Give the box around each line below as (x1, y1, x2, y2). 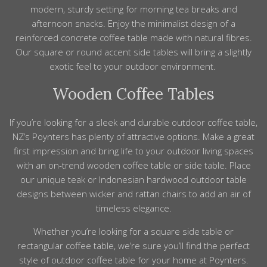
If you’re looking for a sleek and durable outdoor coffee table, (10, 116, 257, 129)
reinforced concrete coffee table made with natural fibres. (15, 32, 252, 44)
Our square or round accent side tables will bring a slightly (15, 46, 252, 58)
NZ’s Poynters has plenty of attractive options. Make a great (13, 131, 254, 143)
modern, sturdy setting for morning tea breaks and (30, 3, 237, 15)
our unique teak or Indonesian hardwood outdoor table (20, 173, 247, 186)
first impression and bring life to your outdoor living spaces (14, 145, 253, 157)
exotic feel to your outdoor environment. (49, 60, 218, 73)
